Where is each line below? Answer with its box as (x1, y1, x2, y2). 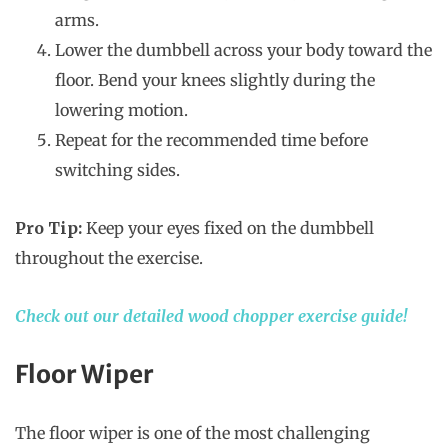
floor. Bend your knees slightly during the (55, 70, 375, 91)
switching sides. (55, 160, 180, 181)
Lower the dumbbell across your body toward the (55, 40, 432, 61)
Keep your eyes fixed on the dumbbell (82, 218, 374, 239)
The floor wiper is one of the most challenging (15, 423, 370, 444)
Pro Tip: (15, 218, 82, 239)
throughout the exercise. (15, 248, 207, 269)
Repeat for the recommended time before (55, 130, 368, 151)
